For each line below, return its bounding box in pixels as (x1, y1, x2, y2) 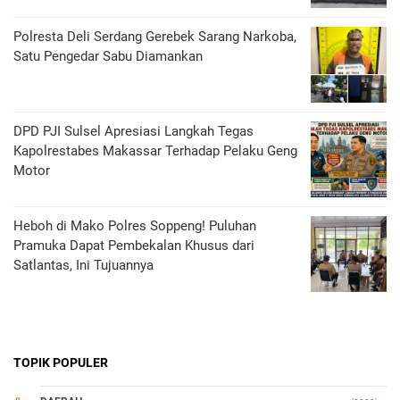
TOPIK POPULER (13, 355, 108, 371)
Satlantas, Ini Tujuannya (13, 257, 154, 274)
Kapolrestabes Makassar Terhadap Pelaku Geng (13, 143, 297, 160)
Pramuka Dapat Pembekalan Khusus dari (13, 237, 254, 254)
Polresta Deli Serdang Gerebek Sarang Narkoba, (13, 29, 296, 46)
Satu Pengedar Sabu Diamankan (13, 48, 203, 65)
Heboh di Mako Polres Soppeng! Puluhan (13, 218, 256, 235)
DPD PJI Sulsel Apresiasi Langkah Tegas (13, 123, 254, 140)
